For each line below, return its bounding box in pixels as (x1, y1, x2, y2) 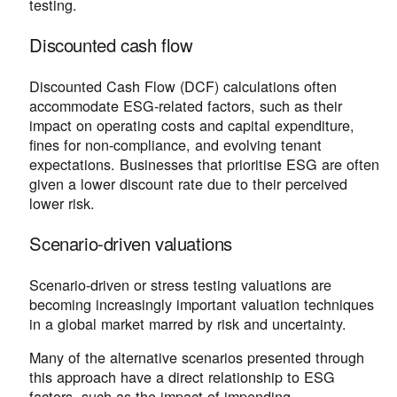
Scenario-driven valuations (29, 230, 232, 257)
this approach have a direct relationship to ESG (29, 365, 336, 387)
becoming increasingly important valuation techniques (29, 292, 375, 315)
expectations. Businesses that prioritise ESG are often (29, 152, 380, 175)
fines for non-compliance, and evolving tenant (29, 133, 323, 155)
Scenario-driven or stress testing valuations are (29, 273, 332, 295)
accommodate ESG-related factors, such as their (29, 94, 343, 116)
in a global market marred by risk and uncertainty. (29, 312, 352, 334)
